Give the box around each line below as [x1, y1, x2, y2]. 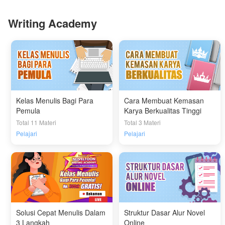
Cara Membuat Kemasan [124, 95, 204, 105]
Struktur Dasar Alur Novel [124, 207, 205, 217]
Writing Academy [8, 15, 97, 31]
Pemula [16, 105, 41, 116]
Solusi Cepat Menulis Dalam [16, 207, 106, 217]
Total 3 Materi [124, 118, 161, 127]
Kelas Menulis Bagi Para [16, 95, 94, 105]
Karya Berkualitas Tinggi [124, 105, 202, 116]
